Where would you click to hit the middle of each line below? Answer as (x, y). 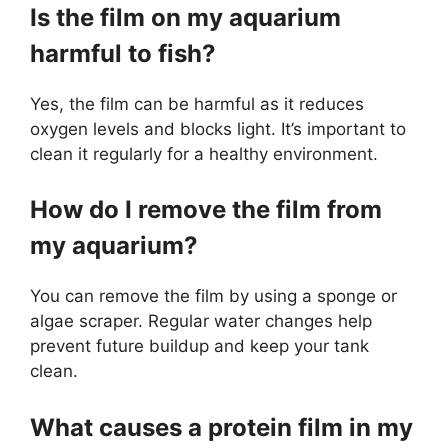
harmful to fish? (123, 53)
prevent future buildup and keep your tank (199, 346)
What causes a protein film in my (221, 427)
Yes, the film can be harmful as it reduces (197, 103)
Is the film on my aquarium (185, 17)
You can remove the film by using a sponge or (213, 296)
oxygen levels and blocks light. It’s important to (218, 128)
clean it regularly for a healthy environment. (204, 153)
